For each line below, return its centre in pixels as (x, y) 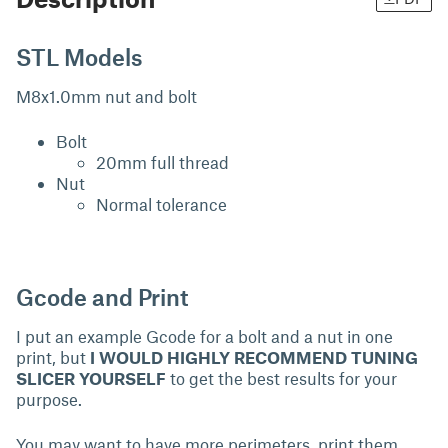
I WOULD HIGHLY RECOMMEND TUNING (254, 357)
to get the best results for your (281, 378)
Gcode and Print (102, 296)
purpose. (51, 399)
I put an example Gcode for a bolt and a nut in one (204, 336)
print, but (53, 357)
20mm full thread (162, 162)
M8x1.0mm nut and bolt (106, 96)
